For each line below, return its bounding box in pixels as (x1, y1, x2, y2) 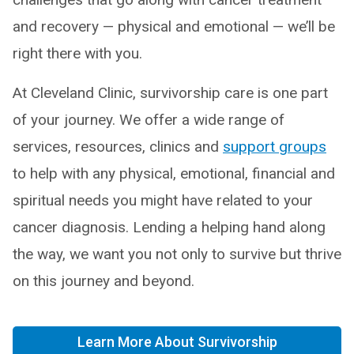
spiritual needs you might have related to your (13, 191, 313, 209)
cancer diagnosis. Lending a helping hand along (13, 218, 326, 236)
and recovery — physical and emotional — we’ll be (13, 17, 335, 36)
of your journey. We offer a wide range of (13, 111, 284, 129)
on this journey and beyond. (13, 272, 194, 290)
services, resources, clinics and (13, 137, 223, 156)
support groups (223, 137, 326, 156)
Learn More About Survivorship (77, 333, 277, 350)
